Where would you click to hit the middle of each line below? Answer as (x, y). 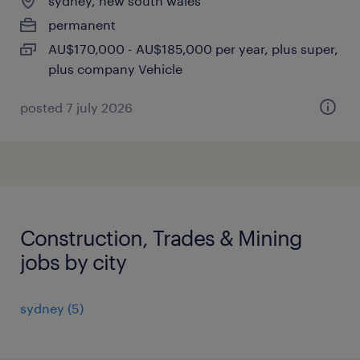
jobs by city (73, 262)
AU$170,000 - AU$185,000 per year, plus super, (193, 49)
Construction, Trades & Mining (161, 237)
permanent (82, 25)
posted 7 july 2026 (76, 107)
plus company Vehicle (115, 69)
